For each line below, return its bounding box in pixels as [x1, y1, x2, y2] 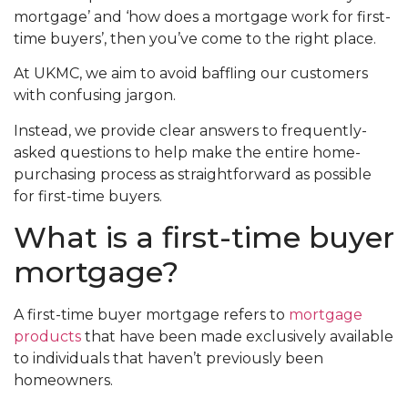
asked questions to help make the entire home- [14, 143, 361, 161]
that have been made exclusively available [81, 328, 393, 346]
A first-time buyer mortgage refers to [14, 306, 289, 324]
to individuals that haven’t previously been [14, 350, 323, 368]
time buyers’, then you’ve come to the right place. [14, 29, 376, 47]
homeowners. [14, 372, 113, 390]
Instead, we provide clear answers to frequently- [14, 121, 367, 139]
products [14, 328, 81, 346]
